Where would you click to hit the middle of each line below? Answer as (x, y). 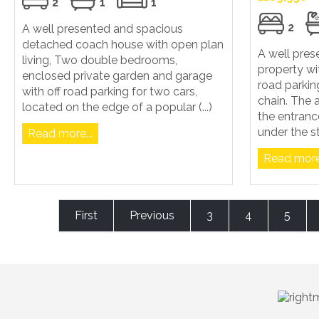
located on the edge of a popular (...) (117, 107)
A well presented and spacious (103, 28)
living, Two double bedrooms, (100, 60)
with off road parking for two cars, (110, 91)
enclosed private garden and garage (117, 75)
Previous (152, 215)
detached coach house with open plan (123, 44)
